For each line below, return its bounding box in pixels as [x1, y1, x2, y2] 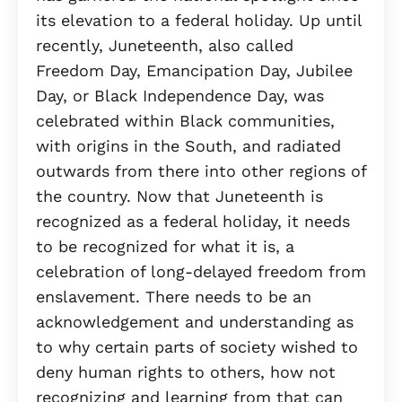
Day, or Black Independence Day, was [36, 86, 324, 106]
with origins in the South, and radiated [36, 136, 341, 156]
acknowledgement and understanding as [36, 312, 354, 332]
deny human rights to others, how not [36, 363, 336, 382]
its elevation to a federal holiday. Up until [36, 11, 362, 31]
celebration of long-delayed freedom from [36, 262, 366, 282]
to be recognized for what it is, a [36, 237, 294, 257]
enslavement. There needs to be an [36, 287, 311, 307]
